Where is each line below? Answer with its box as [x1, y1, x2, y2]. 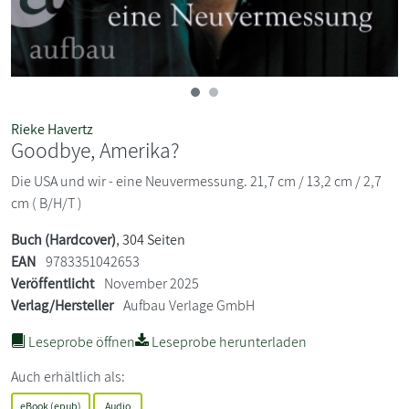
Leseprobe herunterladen [149, 332, 307, 352]
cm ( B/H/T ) [11, 194, 82, 214]
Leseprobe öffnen [26, 332, 135, 352]
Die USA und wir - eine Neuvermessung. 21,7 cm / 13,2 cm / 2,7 [11, 172, 382, 192]
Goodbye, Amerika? [11, 136, 180, 165]
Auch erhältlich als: [11, 367, 125, 387]
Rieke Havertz [11, 120, 93, 140]
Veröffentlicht [11, 274, 94, 294]
